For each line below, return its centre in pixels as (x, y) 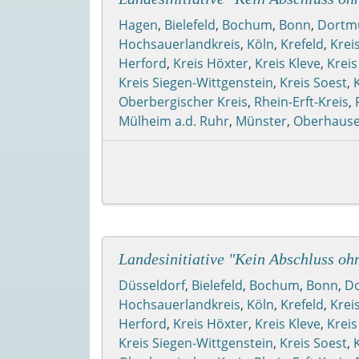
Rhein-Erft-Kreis (301, 101)
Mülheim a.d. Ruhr (174, 121)
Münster (261, 121)
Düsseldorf (152, 285)
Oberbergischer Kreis (183, 101)
